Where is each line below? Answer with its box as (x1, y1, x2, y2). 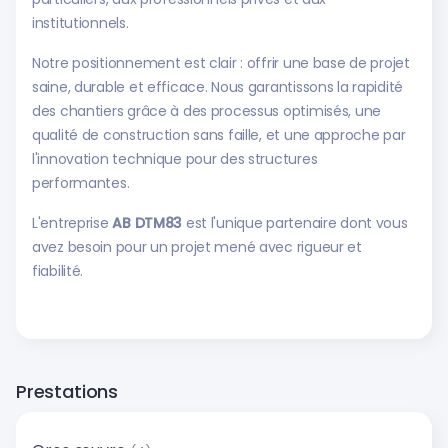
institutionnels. (32, 13, 129, 33)
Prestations (16, 379, 119, 404)
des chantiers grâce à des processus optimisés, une (32, 101, 382, 121)
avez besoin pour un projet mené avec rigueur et (32, 237, 362, 257)
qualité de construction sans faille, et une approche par (32, 125, 406, 145)
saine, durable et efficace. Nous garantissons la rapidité (32, 77, 404, 97)
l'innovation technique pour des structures (32, 149, 318, 169)
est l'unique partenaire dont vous (182, 213, 408, 233)
